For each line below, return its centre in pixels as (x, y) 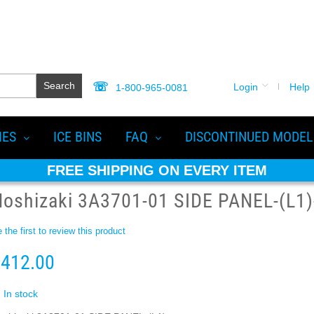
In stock (21, 293)
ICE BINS (77, 137)
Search (59, 85)
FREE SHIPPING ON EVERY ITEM (157, 170)
